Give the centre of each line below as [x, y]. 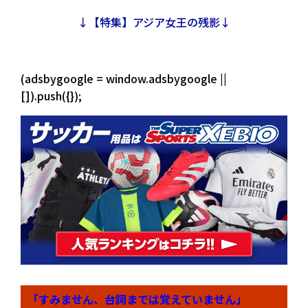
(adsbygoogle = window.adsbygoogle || [124, 78]
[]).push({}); [51, 95]
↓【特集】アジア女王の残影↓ [154, 22]
